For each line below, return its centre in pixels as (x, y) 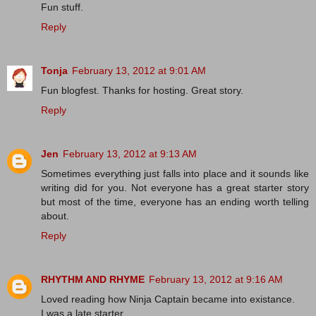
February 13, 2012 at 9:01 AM (139, 71)
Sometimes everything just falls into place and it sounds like (175, 174)
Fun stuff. (62, 7)
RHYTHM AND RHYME (93, 280)
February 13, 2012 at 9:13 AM (130, 154)
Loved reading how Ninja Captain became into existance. (168, 299)
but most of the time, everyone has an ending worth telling (175, 202)
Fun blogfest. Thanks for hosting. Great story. (142, 91)
